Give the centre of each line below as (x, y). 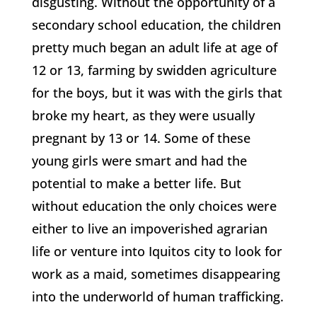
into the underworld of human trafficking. (157, 296)
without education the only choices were (154, 206)
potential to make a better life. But (136, 183)
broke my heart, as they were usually (143, 115)
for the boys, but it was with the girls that (157, 93)
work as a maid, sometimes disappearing (156, 274)
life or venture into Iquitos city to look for (157, 251)
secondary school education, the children (156, 25)
